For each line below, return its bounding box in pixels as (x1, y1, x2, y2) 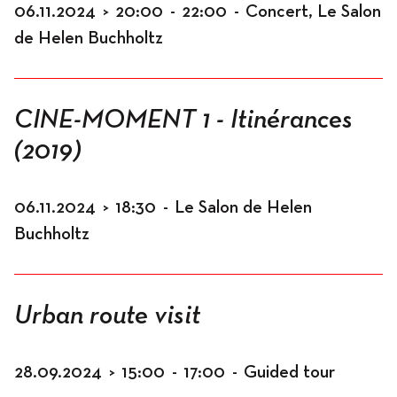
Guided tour (244, 363, 335, 381)
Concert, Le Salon (245, 3, 381, 20)
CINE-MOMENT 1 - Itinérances (14, 107, 353, 134)
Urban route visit (14, 303, 200, 330)
